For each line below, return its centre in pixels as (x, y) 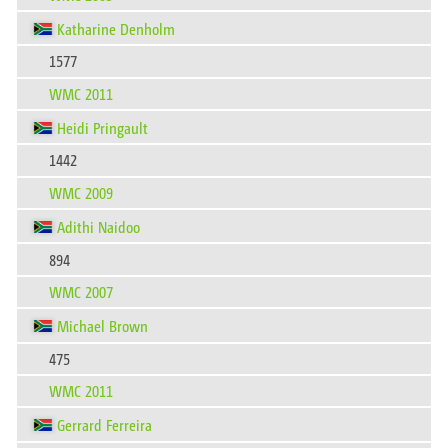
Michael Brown (102, 326)
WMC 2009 (81, 192)
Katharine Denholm (116, 28)
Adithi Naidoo (98, 227)
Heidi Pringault (102, 128)
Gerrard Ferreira (104, 425)
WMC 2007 (81, 291)
